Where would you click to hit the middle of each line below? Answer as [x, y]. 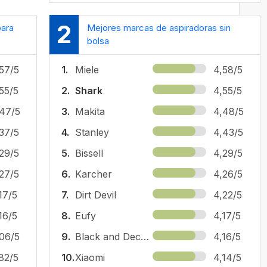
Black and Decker [145, 236]
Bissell [89, 153]
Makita [90, 111]
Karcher [94, 174]
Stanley [92, 132]
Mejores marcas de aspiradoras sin [159, 28]
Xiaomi [90, 257]
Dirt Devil [96, 195]
